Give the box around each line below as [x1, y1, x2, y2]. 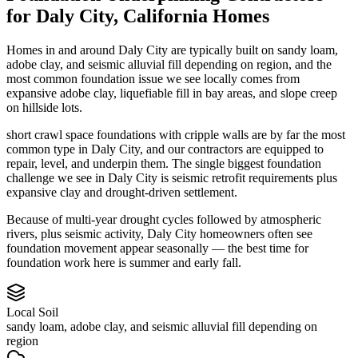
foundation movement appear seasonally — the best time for [6, 241, 308, 255]
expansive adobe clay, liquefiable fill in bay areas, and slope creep [6, 86, 337, 100]
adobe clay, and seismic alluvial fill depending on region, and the [6, 57, 332, 71]
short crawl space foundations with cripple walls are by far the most [6, 127, 345, 141]
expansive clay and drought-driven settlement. [6, 185, 237, 199]
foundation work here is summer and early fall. [6, 255, 241, 269]
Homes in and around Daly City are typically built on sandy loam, [6, 42, 338, 57]
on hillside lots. [6, 100, 82, 114]
